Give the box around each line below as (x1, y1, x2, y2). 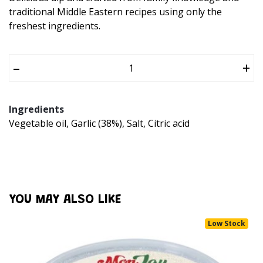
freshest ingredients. (9, 19, 100, 33)
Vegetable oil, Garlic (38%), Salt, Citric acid (9, 117, 190, 130)
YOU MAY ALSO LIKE (9, 194, 122, 207)
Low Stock (208, 218, 246, 228)
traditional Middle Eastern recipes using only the (9, 5, 222, 19)
